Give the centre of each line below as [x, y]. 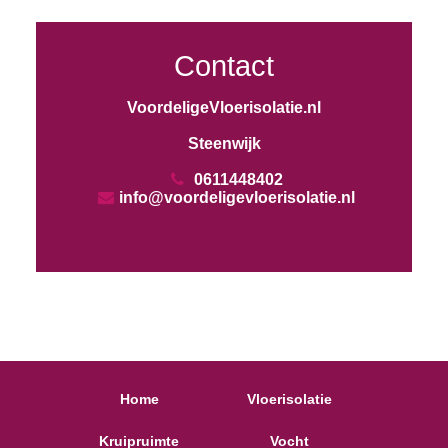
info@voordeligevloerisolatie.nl [236, 197]
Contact [224, 66]
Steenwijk [224, 143]
